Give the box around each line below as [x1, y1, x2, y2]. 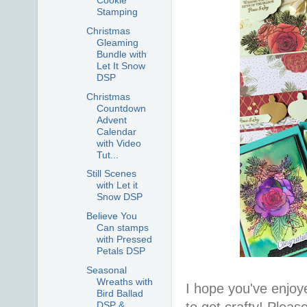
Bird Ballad [96, 288, 143, 299]
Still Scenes [86, 168, 136, 180]
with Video [96, 137, 141, 149]
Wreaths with [96, 276, 153, 288]
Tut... [96, 149, 119, 160]
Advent [96, 114, 127, 125]
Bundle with [96, 48, 147, 60]
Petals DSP [96, 245, 145, 257]
